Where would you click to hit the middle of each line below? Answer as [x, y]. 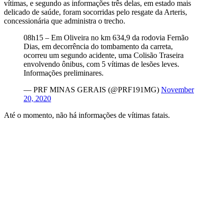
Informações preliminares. [64, 73]
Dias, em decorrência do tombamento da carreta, [98, 46]
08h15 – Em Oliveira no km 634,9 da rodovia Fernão [106, 37]
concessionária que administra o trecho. [65, 21]
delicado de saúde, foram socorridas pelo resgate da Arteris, [96, 12]
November [178, 89]
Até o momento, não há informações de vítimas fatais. [87, 115]
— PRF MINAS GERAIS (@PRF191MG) [92, 89]
